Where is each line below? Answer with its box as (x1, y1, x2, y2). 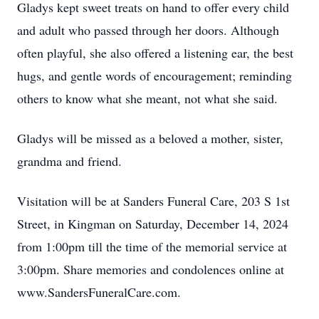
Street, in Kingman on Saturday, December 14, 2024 (17, 215, 288, 232)
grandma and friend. (17, 152, 122, 169)
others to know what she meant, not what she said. (17, 90, 278, 107)
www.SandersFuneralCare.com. (17, 283, 181, 300)
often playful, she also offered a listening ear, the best (17, 44, 293, 61)
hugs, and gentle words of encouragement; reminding (17, 67, 292, 84)
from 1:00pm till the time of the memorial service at (17, 238, 287, 255)
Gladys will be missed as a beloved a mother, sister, (17, 130, 283, 147)
